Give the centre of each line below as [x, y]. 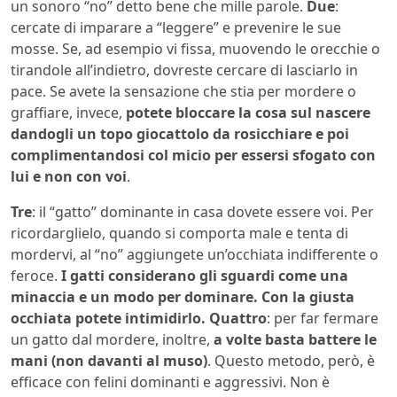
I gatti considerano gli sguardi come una [205, 275]
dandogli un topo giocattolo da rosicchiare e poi [180, 133]
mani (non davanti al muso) [109, 360]
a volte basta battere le [295, 339]
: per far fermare [323, 318]
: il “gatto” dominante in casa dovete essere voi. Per [203, 211]
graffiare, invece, [68, 112]
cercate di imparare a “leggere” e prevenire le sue [176, 27]
